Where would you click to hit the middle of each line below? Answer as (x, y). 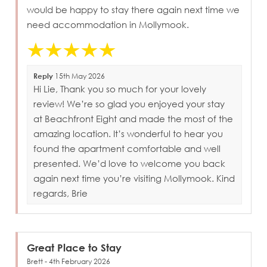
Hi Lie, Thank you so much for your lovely (120, 89)
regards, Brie (61, 193)
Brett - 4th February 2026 (69, 261)
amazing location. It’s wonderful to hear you (128, 133)
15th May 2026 (79, 76)
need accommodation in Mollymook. (108, 24)
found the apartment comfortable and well (127, 148)
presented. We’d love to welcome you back (130, 163)
